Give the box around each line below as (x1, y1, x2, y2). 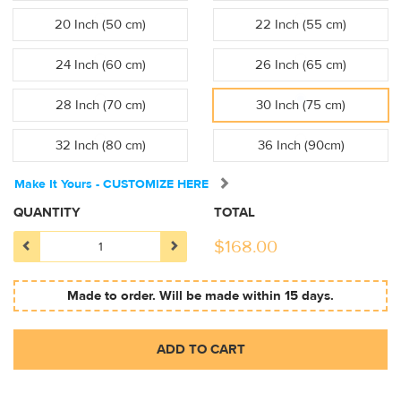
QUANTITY (13, 204, 81, 222)
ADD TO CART (156, 341, 245, 359)
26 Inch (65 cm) (255, 56, 346, 73)
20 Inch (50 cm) (55, 16, 146, 33)
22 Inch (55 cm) (255, 16, 346, 33)
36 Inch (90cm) (257, 137, 345, 154)
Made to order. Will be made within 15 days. (67, 287, 334, 305)
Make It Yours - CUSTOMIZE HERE (14, 176, 209, 193)
